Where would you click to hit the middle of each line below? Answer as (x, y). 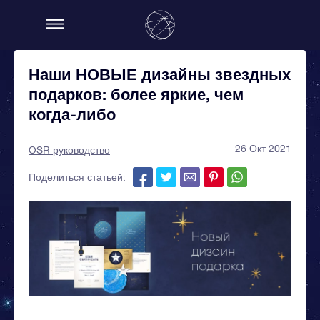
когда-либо (72, 114)
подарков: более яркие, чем (136, 94)
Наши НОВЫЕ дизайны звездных (160, 74)
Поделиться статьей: (77, 177)
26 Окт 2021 (263, 149)
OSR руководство (69, 150)
